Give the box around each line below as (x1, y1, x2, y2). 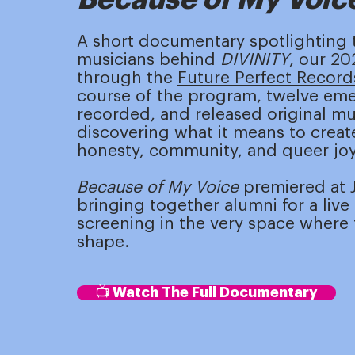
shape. (77, 234, 129, 250)
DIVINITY (220, 52, 289, 68)
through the (77, 70, 177, 86)
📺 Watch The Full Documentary (95, 285, 318, 300)
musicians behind (77, 52, 220, 68)
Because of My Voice (77, 179, 243, 196)
